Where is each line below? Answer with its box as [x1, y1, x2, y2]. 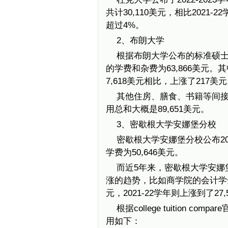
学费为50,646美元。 [106, 148, 183, 157]
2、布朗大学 [116, 36, 164, 45]
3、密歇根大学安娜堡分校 [116, 120, 216, 129]
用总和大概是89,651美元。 [106, 104, 209, 114]
